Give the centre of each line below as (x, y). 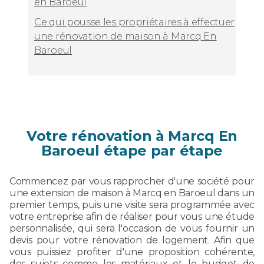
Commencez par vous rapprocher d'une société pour (132, 181)
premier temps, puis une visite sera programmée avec (132, 204)
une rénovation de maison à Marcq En (126, 36)
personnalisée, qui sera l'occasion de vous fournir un (132, 228)
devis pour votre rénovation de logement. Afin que (132, 240)
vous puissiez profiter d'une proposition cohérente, (132, 252)
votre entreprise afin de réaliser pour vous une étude (132, 216)
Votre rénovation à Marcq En (132, 136)
